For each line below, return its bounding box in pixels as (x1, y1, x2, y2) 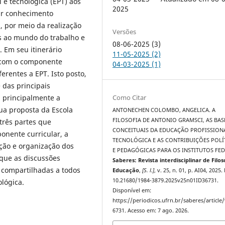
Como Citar (113, 92, 147, 102)
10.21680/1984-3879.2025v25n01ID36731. (113, 176, 219, 184)
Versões (113, 27, 137, 36)
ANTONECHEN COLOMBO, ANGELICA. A (113, 106, 216, 114)
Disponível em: (113, 186, 152, 194)
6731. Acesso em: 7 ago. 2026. (113, 206, 189, 214)
